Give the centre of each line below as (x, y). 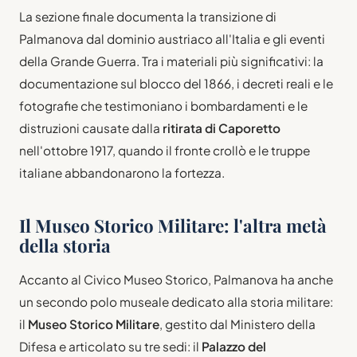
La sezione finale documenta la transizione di (148, 17)
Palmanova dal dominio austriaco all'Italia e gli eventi (172, 39)
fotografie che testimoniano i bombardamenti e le (163, 106)
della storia (65, 246)
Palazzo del (234, 347)
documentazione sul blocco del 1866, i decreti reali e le (176, 84)
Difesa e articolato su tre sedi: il (110, 347)
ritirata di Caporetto (222, 128)
